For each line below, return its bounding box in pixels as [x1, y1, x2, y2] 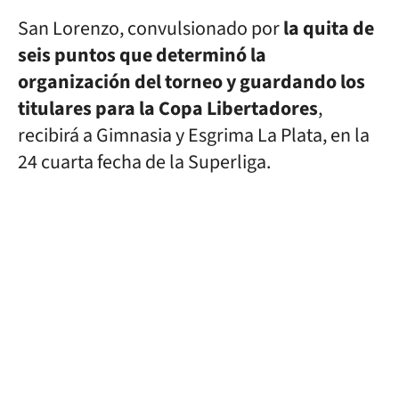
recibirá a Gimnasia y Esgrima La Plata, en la [18, 121, 370, 150]
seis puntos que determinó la [18, 41, 266, 69]
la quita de [283, 14, 374, 43]
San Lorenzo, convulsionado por [18, 14, 283, 43]
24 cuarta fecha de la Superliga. [18, 148, 271, 176]
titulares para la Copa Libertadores [18, 94, 318, 123]
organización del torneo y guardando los [18, 68, 365, 96]
